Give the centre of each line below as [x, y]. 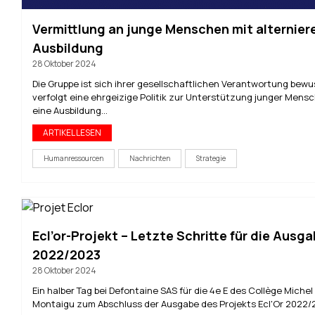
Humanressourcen [73, 158]
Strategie [211, 158]
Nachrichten [150, 158]
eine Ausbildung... [70, 110]
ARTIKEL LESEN [72, 133]
